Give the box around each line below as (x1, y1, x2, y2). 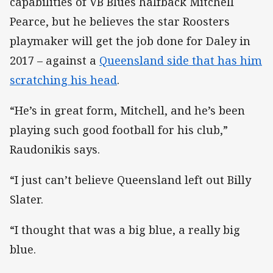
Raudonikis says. (10, 141, 100, 157)
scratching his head (10, 72, 117, 87)
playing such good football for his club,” (10, 122, 228, 137)
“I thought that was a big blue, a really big (10, 222, 240, 238)
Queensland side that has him (99, 52, 262, 68)
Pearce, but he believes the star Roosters (10, 13, 230, 29)
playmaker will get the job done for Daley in (10, 33, 250, 48)
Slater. (10, 192, 43, 207)
